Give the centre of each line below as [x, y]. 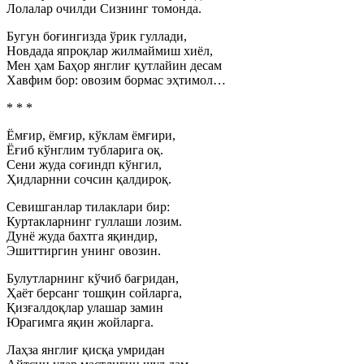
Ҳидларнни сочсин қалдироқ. [89, 179]
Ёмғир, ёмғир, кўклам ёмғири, [91, 135]
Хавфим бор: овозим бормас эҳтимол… [116, 80]
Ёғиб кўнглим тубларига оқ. [85, 150]
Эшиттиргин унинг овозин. [84, 251]
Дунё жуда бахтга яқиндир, [82, 236]
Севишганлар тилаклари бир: [88, 207]
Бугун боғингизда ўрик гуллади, [97, 36]
